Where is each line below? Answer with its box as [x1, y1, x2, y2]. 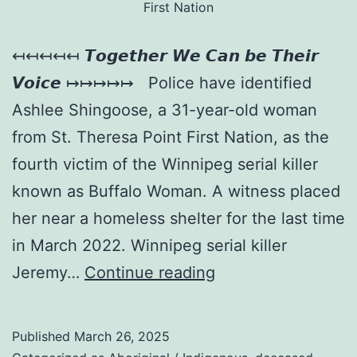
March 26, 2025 [74, 328, 170, 344]
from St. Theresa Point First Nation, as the [12, 127, 329, 147]
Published [12, 328, 74, 344]
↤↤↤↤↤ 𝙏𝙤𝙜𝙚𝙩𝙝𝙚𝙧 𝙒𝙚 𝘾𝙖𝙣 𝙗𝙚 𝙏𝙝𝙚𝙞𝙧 [12, 45, 319, 65]
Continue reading [84, 262, 215, 282]
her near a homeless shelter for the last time [12, 208, 345, 228]
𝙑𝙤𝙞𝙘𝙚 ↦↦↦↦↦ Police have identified [12, 73, 312, 92]
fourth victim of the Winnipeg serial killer [12, 154, 318, 174]
